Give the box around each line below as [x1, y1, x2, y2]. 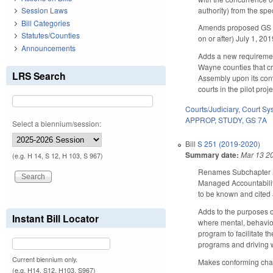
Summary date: [185, 149, 239, 160]
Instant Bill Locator [12, 211, 99, 225]
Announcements [21, 42, 76, 53]
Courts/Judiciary [185, 103, 239, 114]
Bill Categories [21, 17, 70, 28]
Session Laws [21, 5, 68, 16]
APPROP [185, 114, 215, 125]
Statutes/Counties [21, 30, 80, 41]
